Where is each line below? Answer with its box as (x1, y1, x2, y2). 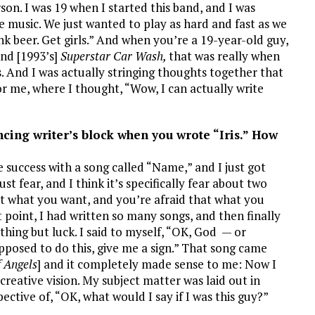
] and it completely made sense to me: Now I (37, 256, 276, 272)
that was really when (169, 48, 280, 64)
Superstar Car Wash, (60, 48, 169, 64)
